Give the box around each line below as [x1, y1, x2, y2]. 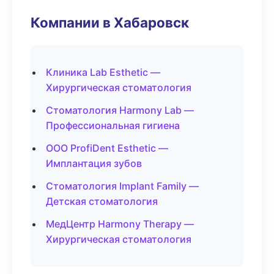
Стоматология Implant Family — [46, 180, 199, 192]
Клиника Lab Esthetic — [46, 66, 160, 78]
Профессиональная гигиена [46, 119, 180, 131]
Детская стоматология [46, 195, 158, 207]
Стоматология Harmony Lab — [46, 104, 194, 116]
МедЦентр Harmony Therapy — [46, 218, 194, 230]
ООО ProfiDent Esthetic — [46, 142, 168, 154]
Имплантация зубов [46, 157, 142, 169]
